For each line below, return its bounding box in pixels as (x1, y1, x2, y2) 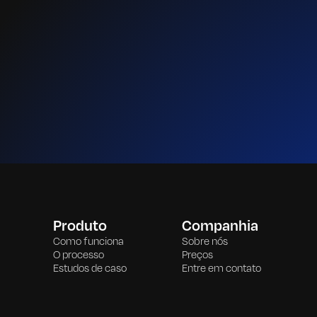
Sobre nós (182, 234, 229, 249)
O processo (52, 247, 104, 263)
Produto (52, 214, 107, 236)
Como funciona (52, 234, 124, 249)
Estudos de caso (52, 260, 127, 276)
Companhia (182, 214, 259, 236)
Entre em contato (182, 260, 262, 276)
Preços (182, 247, 214, 263)
